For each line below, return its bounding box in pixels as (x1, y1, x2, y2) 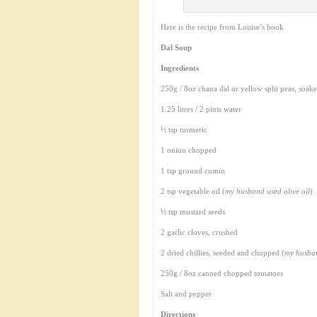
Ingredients (161, 64, 199, 72)
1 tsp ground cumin (161, 166, 225, 175)
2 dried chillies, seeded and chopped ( (161, 248, 284, 257)
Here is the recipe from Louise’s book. (161, 23, 286, 31)
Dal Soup (161, 43, 192, 52)
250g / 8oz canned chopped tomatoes (161, 269, 283, 277)
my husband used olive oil (225, 187, 310, 195)
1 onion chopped (161, 146, 217, 154)
